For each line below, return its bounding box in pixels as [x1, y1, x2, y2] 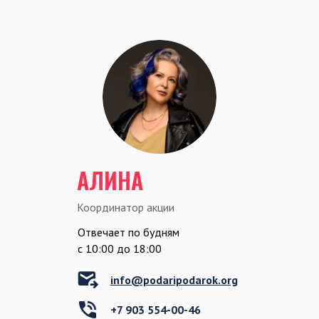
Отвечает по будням [77, 225, 179, 240]
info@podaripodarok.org [110, 273, 238, 288]
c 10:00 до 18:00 [77, 241, 162, 256]
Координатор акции [77, 200, 174, 215]
